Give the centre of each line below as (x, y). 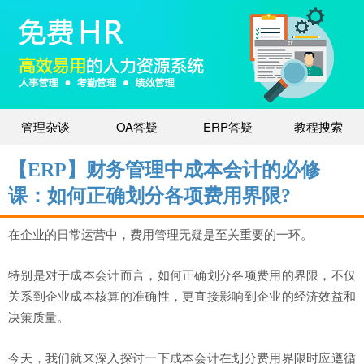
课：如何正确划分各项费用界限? (149, 196)
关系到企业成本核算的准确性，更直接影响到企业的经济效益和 (182, 297)
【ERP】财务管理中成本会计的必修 (164, 170)
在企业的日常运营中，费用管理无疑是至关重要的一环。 (160, 235)
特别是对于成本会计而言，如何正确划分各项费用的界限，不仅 (182, 275)
